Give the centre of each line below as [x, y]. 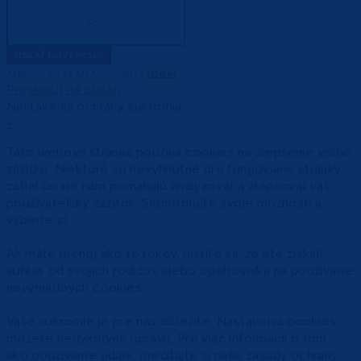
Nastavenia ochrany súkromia [94, 107]
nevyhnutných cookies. [76, 288]
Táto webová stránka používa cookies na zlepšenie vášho [179, 153]
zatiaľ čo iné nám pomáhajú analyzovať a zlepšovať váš [168, 187]
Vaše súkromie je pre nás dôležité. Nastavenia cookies [172, 322]
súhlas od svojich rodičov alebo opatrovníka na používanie [180, 271]
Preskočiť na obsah [64, 90]
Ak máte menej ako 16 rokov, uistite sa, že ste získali [165, 254]
